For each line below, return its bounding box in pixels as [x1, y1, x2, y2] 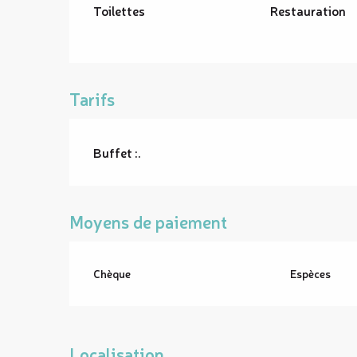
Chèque [93, 266, 131, 280]
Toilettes [93, 2, 146, 19]
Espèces [289, 266, 331, 280]
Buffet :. [93, 143, 142, 161]
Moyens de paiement [69, 210, 228, 233]
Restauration [269, 2, 346, 19]
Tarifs [69, 87, 116, 110]
